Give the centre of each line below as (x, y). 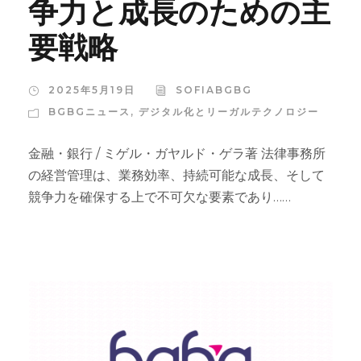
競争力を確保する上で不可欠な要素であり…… (160, 197)
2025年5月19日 (92, 90)
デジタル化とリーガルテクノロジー (229, 112)
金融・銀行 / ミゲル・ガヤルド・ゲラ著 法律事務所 (177, 154)
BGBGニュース (89, 112)
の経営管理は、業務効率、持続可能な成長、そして (176, 176)
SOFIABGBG (214, 90)
